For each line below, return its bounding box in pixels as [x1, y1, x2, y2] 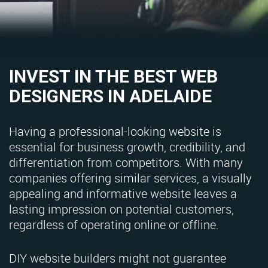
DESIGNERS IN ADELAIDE [9, 86, 212, 107]
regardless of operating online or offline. [9, 217, 219, 233]
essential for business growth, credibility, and [9, 139, 245, 156]
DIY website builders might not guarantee [9, 250, 226, 267]
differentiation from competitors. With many [9, 154, 243, 171]
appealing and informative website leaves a [9, 185, 237, 202]
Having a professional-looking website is [9, 123, 221, 140]
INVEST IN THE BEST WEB [9, 66, 218, 87]
